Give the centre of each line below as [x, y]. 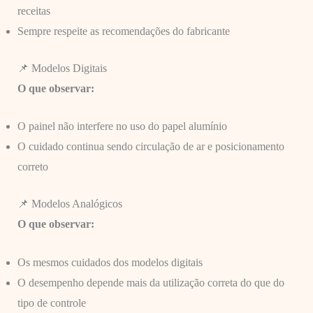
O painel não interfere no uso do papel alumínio [122, 126]
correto [32, 167]
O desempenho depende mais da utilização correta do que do [151, 282]
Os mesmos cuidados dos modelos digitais [110, 262]
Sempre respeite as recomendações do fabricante [123, 31]
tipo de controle [51, 303]
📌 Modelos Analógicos [70, 204]
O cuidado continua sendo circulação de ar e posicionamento [151, 147]
